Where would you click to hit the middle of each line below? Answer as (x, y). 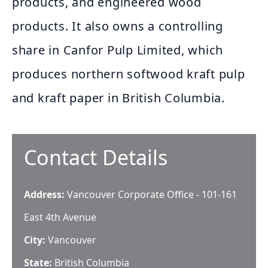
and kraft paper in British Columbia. (118, 98)
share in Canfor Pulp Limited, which (118, 50)
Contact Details (96, 157)
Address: (45, 194)
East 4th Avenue (60, 217)
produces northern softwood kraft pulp (129, 74)
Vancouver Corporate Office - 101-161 (152, 194)
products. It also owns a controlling (118, 26)
